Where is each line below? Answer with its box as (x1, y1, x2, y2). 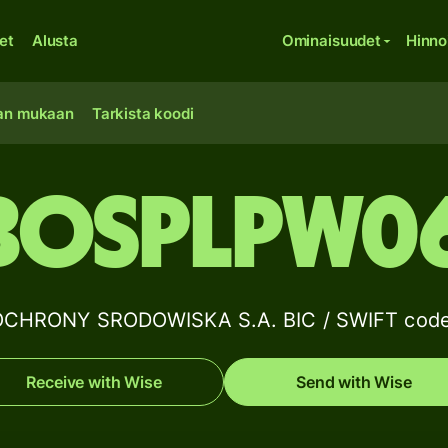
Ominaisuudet (281, 31, 381, 50)
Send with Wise (296, 372, 412, 392)
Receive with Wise (26, 372, 162, 392)
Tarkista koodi (91, 104, 194, 123)
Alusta (31, 31, 78, 50)
